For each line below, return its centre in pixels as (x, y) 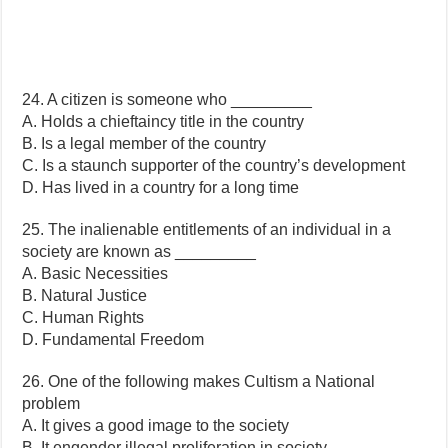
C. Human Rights (83, 317)
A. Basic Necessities (95, 273)
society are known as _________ (139, 251)
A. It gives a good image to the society (156, 425)
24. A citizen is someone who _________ (167, 99)
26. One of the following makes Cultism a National (199, 381)
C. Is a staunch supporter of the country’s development (214, 165)
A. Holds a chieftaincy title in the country (163, 121)
